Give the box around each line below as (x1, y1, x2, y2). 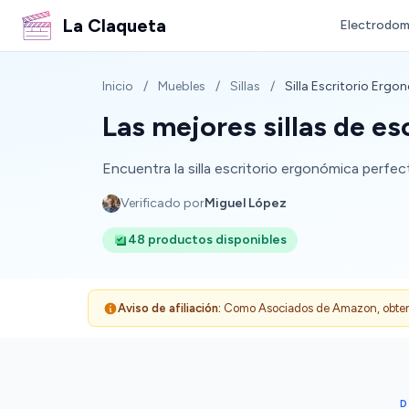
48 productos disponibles (128, 232, 287, 247)
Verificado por (121, 195, 204, 211)
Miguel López (204, 195, 287, 211)
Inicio (102, 79, 133, 94)
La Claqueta (62, 15, 166, 37)
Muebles (158, 79, 205, 94)
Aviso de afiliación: (118, 301, 221, 315)
